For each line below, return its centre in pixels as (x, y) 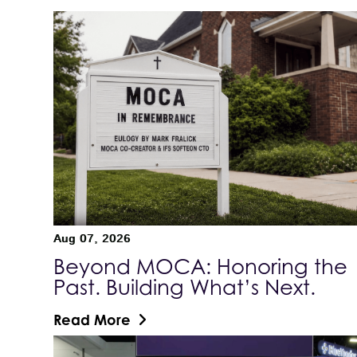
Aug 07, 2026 (92, 238)
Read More (92, 319)
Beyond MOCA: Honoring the (201, 266)
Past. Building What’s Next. (185, 287)
